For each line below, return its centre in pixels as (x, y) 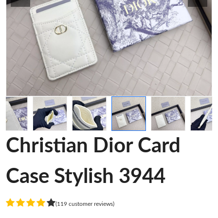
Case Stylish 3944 (86, 177)
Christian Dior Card (93, 146)
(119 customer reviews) (85, 204)
